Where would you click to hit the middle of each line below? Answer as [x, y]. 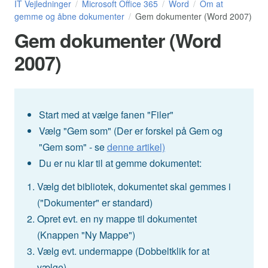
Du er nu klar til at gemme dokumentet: [120, 163]
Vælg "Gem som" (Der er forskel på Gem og [130, 131]
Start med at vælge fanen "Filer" [106, 115]
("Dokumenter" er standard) [95, 203]
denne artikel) [136, 147]
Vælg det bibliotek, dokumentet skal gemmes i [134, 187]
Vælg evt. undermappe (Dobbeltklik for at [124, 251]
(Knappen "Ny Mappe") [86, 235]
